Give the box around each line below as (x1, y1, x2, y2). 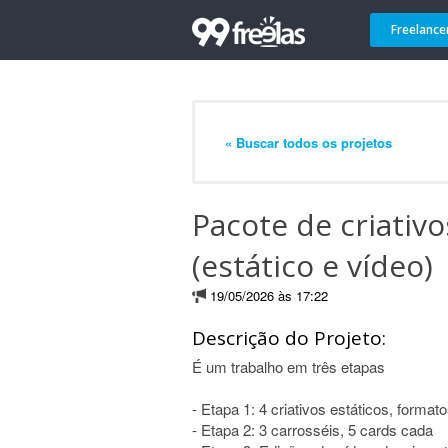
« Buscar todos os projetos (225, 132, 392, 152)
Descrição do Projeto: (192, 325, 386, 351)
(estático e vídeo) (192, 245, 433, 286)
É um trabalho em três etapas (192, 356, 385, 377)
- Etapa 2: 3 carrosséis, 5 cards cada (192, 419, 433, 440)
